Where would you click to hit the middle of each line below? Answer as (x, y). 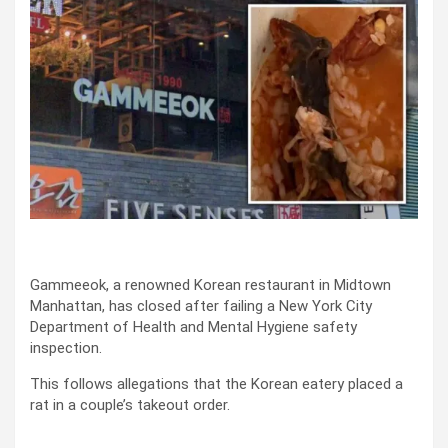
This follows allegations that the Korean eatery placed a (216, 384)
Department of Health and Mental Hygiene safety (193, 327)
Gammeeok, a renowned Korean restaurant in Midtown (210, 285)
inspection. (66, 348)
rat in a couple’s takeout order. (130, 405)
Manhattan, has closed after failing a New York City (201, 306)
